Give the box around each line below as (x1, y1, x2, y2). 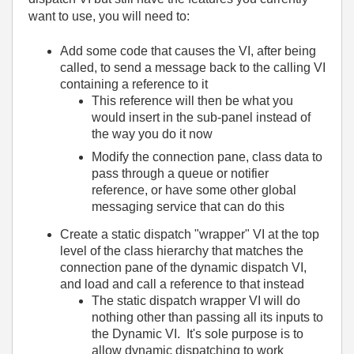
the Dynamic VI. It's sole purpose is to (92, 326, 303, 341)
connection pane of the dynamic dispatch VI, (60, 260, 307, 274)
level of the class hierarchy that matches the (60, 243, 303, 258)
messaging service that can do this (92, 200, 284, 213)
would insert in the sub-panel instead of (92, 111, 311, 124)
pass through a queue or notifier (92, 167, 269, 180)
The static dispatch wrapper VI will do (92, 293, 300, 307)
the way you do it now (92, 127, 213, 141)
